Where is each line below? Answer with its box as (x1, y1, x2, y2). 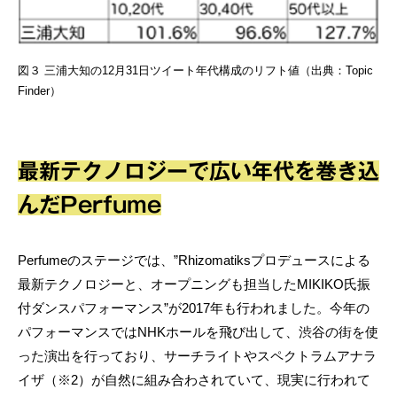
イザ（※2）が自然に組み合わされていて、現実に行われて (18, 372, 370, 388)
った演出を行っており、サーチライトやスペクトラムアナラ (18, 348, 377, 364)
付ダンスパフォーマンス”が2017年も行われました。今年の (18, 300, 370, 316)
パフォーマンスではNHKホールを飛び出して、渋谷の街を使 (18, 324, 378, 340)
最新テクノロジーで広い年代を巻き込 (18, 160, 379, 183)
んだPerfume (18, 194, 161, 216)
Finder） (18, 84, 61, 98)
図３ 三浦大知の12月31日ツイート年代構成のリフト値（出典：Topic (18, 64, 373, 78)
